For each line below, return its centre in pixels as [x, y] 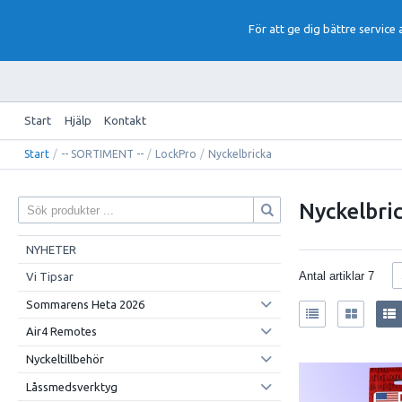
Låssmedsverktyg [71, 386]
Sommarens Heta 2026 [85, 304]
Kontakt [125, 120]
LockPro [176, 154]
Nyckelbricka [240, 154]
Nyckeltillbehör [65, 359]
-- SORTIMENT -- [103, 154]
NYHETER [51, 249]
